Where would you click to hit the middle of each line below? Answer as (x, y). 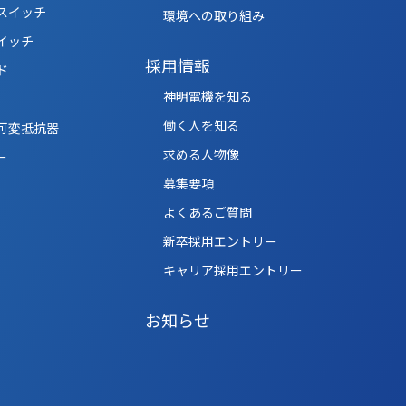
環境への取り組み (213, 15)
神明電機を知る (207, 96)
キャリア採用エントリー (232, 270)
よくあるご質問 (207, 212)
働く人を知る (201, 125)
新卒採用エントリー (220, 241)
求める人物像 (201, 154)
